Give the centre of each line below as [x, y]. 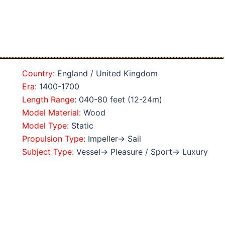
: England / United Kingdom [105, 73]
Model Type [44, 126]
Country [37, 73]
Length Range [48, 99]
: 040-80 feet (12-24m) [118, 99]
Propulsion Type [53, 139]
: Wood [92, 113]
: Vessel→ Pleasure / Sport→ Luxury [140, 152]
